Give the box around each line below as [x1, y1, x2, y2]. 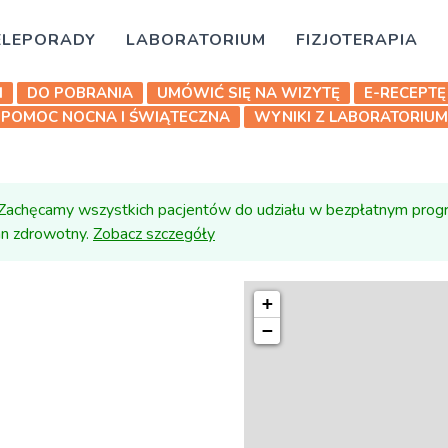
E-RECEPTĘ [364, 83, 446, 104]
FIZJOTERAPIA [296, 29, 418, 51]
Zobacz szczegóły [93, 223, 215, 245]
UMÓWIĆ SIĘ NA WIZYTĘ [157, 83, 340, 104]
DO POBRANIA [27, 83, 133, 104]
